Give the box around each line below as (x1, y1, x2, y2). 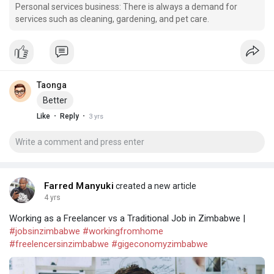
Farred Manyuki (44, 180, 114, 192)
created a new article (113, 181, 196, 191)
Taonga (37, 80, 67, 91)
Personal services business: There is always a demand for (15, 2, 237, 12)
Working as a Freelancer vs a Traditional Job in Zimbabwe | (9, 213, 245, 224)
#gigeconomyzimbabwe (111, 239, 208, 250)
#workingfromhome (83, 226, 163, 237)
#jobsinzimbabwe (9, 226, 80, 237)
